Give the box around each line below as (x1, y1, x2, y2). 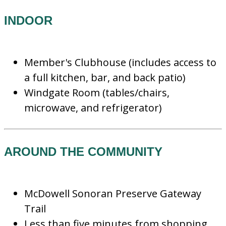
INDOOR (4, 14, 56, 27)
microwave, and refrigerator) (24, 101, 162, 115)
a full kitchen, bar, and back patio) (24, 71, 186, 84)
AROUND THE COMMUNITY (4, 145, 166, 158)
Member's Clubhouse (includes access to (24, 55, 216, 69)
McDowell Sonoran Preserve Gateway (24, 187, 201, 200)
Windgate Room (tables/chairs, (24, 86, 169, 99)
